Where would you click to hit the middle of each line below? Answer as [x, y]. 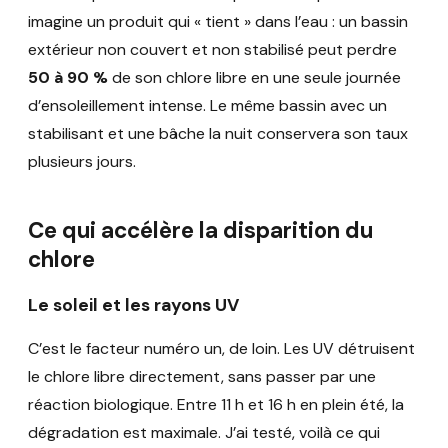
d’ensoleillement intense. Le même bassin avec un [207, 106]
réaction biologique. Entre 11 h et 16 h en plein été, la [216, 404]
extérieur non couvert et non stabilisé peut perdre [212, 50]
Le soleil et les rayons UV [133, 305]
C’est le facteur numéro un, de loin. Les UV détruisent [221, 348]
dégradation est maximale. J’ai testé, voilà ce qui [204, 432]
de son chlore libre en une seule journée [254, 78]
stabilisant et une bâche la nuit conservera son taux [218, 134]
